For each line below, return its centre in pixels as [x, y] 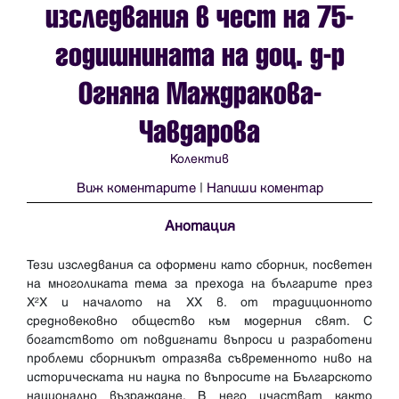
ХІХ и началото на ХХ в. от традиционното [199, 302]
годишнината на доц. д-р [199, 56]
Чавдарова [199, 133]
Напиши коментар [265, 189]
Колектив [199, 159]
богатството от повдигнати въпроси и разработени [199, 339]
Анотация [199, 226]
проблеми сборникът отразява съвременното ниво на [199, 358]
